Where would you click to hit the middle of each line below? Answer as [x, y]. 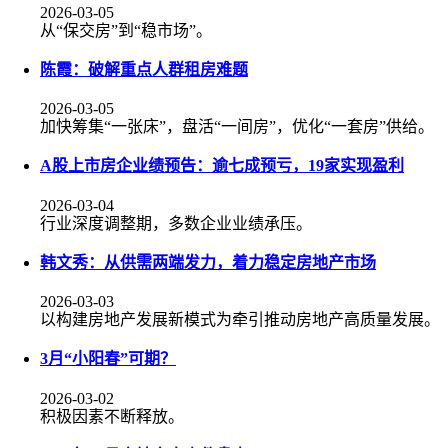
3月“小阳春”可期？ [108, 359]
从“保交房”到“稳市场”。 [126, 30]
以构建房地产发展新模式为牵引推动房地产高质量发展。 [240, 320]
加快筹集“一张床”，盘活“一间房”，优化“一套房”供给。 [237, 127]
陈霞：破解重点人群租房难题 [144, 69]
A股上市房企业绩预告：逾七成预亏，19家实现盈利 [222, 166]
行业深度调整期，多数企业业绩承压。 [176, 223]
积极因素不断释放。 [112, 416]
